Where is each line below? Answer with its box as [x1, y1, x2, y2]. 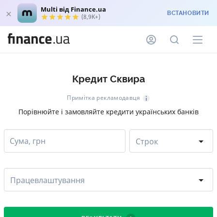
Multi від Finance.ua [41, 5, 106, 14]
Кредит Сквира [72, 74, 145, 85]
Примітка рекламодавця [67, 93, 140, 102]
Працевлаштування [10, 174, 85, 186]
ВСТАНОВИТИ [167, 10, 209, 16]
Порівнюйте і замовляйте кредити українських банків [18, 107, 199, 116]
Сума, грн [10, 135, 46, 146]
